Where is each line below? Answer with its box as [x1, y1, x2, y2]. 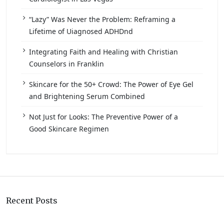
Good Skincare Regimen [29, 124, 109, 134]
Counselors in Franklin [29, 59, 104, 69]
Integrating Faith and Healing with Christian [29, 47, 178, 57]
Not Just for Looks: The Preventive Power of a [29, 112, 178, 122]
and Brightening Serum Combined [29, 91, 145, 101]
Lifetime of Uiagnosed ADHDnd [29, 26, 133, 36]
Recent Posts [6, 195, 57, 206]
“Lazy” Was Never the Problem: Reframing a [29, 14, 175, 24]
